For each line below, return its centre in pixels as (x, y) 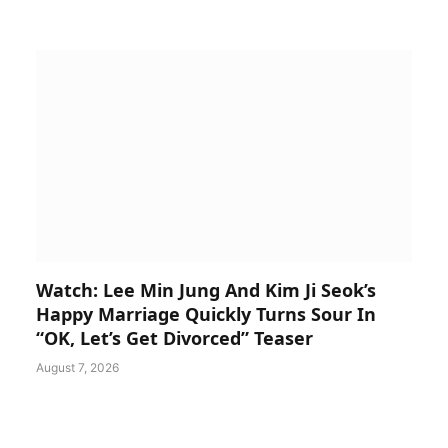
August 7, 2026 (77, 367)
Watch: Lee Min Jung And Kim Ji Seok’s (206, 289)
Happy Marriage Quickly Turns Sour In (206, 313)
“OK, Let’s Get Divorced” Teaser (174, 337)
